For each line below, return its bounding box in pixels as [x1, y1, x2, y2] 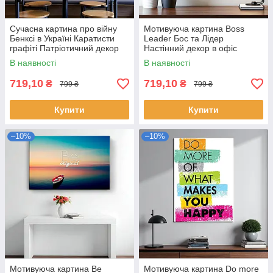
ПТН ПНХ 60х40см [10, 53, 84, 63]
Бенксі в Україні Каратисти [10, 34, 115, 44]
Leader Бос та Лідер [144, 34, 224, 44]
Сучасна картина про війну [10, 24, 117, 34]
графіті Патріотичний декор [10, 43, 119, 54]
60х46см [144, 53, 178, 63]
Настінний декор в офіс [144, 43, 237, 54]
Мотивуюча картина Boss [144, 24, 244, 34]
